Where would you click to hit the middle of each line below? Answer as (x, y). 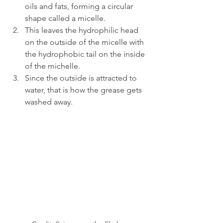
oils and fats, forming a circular (80, 6)
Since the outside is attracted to (82, 78)
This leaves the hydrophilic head (83, 30)
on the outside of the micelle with (85, 42)
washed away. (49, 102)
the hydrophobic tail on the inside (86, 54)
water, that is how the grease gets (84, 90)
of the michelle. (53, 66)
